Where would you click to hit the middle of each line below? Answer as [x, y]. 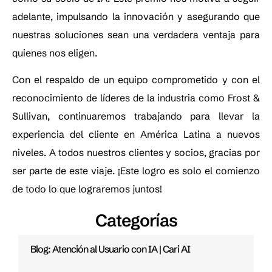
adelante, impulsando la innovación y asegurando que [136, 16]
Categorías [136, 221]
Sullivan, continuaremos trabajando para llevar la [136, 116]
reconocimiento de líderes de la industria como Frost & [136, 98]
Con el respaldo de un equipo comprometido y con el [136, 80]
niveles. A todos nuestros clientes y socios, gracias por [136, 153]
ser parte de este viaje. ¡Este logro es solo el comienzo [136, 171]
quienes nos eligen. [55, 53]
